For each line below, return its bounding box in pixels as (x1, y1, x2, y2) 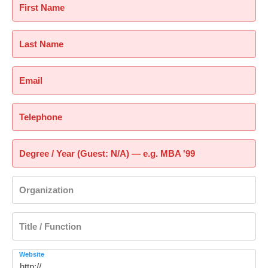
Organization (19, 185, 74, 196)
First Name (19, 2, 65, 13)
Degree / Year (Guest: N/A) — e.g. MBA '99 (19, 148, 195, 159)
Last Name (19, 39, 63, 50)
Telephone (19, 112, 62, 123)
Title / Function (19, 221, 81, 232)
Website (19, 251, 44, 258)
